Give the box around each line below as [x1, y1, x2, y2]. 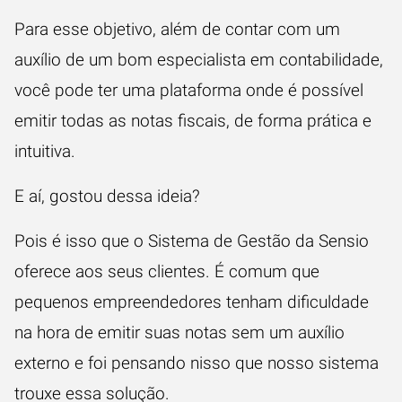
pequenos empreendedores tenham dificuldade [14, 291, 369, 312]
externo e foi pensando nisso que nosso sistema [14, 352, 379, 373]
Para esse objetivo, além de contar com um [14, 18, 340, 39]
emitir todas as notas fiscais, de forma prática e [14, 109, 371, 131]
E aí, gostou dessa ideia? [14, 185, 200, 206]
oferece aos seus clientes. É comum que [14, 260, 319, 282]
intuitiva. [14, 140, 80, 162]
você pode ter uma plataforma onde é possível [14, 79, 363, 100]
